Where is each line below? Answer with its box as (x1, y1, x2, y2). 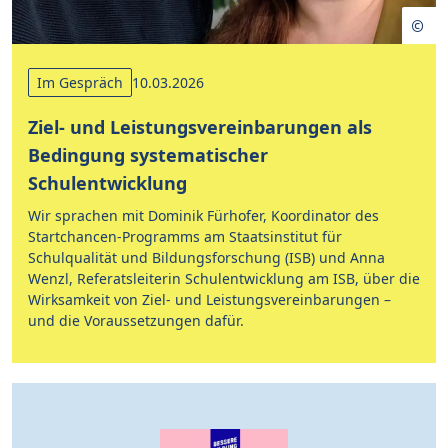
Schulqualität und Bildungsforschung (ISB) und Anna (28, 248, 385, 267)
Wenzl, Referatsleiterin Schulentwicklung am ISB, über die (28, 269, 420, 288)
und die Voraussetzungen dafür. (28, 311, 244, 330)
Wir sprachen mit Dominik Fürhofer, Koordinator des (28, 206, 379, 225)
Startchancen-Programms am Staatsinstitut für (28, 227, 342, 246)
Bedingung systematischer (28, 143, 268, 167)
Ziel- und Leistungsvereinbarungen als (28, 115, 372, 139)
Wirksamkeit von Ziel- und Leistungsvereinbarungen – (28, 290, 391, 309)
